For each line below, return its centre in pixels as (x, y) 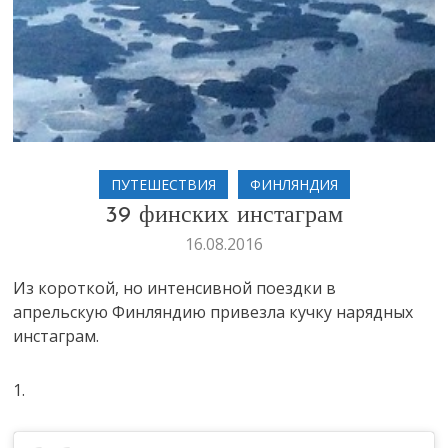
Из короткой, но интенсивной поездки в (175, 288)
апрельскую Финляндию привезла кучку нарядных (213, 312)
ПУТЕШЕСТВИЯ (163, 184)
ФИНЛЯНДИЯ (293, 184)
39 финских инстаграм (224, 216)
